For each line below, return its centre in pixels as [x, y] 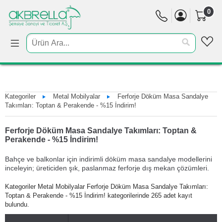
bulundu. [17, 204]
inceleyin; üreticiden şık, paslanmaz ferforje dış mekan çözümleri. [107, 168]
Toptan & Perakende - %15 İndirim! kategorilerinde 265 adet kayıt [99, 195]
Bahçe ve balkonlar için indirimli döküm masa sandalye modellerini [109, 159]
